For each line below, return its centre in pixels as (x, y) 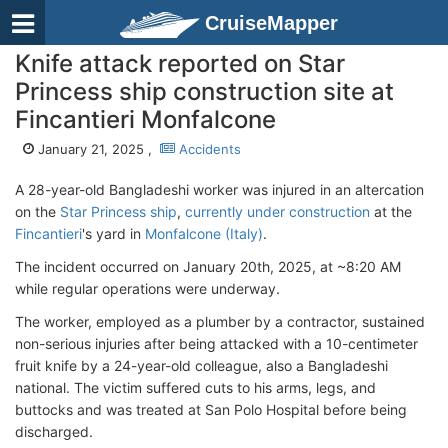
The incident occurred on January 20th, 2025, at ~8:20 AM (208, 266)
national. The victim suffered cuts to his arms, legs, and (195, 387)
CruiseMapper (271, 23)
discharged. (54, 431)
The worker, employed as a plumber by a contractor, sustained (220, 321)
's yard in (113, 233)
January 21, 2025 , (97, 149)
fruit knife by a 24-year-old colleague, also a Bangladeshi (201, 365)
